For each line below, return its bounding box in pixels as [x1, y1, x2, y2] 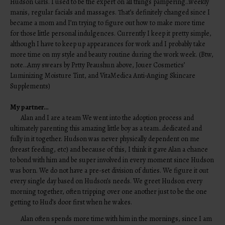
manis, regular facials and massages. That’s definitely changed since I [10, 7, 210, 17]
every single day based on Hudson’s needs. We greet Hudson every [10, 176, 203, 186]
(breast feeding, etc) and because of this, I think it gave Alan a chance [10, 144, 208, 154]
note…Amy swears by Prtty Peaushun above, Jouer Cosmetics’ [10, 60, 185, 70]
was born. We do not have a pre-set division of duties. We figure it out [10, 165, 209, 175]
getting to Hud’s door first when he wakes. [10, 197, 133, 207]
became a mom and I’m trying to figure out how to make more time [10, 18, 205, 28]
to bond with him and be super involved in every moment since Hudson [10, 155, 214, 165]
